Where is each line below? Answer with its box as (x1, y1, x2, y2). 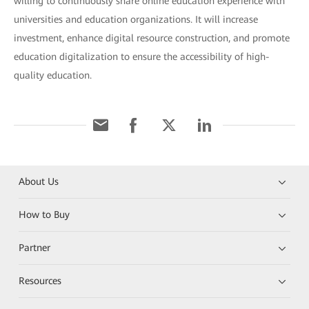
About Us (19, 175, 59, 187)
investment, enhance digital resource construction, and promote (14, 32, 290, 43)
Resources (19, 275, 62, 286)
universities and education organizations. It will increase (14, 13, 258, 25)
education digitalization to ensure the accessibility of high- (14, 50, 270, 62)
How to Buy (19, 208, 70, 220)
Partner (19, 241, 51, 253)
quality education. (14, 69, 92, 81)
